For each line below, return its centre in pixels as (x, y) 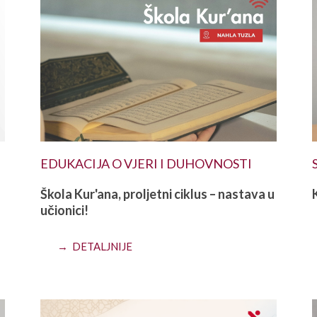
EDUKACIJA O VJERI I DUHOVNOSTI (146, 164)
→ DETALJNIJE (95, 247)
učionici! (65, 211)
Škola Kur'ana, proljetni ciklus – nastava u (158, 194)
